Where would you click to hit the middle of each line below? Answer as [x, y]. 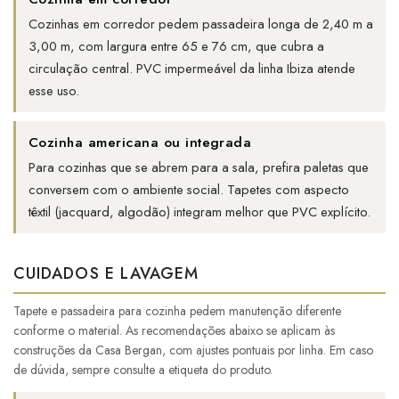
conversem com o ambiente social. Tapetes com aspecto [189, 190]
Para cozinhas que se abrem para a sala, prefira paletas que [199, 168]
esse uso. [54, 91]
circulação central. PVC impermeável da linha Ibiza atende [192, 69]
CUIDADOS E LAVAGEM [106, 274]
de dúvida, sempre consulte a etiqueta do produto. [143, 370]
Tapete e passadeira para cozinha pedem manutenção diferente [177, 311]
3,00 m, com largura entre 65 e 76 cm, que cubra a [176, 47]
